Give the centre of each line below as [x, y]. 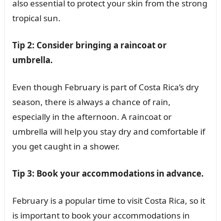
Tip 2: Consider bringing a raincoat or [89, 45]
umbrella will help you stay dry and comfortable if [109, 132]
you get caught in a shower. [66, 147]
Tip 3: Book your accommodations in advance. [108, 174]
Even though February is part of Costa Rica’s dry [105, 87]
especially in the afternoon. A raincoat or [92, 117]
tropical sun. [36, 18]
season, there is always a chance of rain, [91, 102]
